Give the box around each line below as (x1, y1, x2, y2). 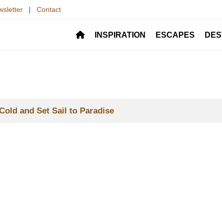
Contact (37, 5, 61, 13)
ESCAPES (156, 31, 195, 39)
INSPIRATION (95, 31, 146, 39)
